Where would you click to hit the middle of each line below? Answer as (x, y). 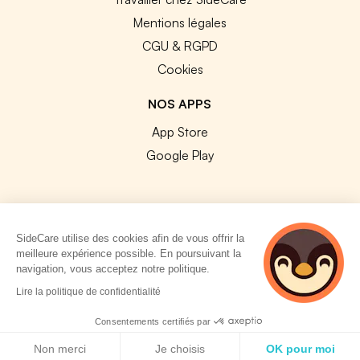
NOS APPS (180, 103)
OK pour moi (300, 349)
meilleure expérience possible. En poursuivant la (129, 253)
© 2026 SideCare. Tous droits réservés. (180, 254)
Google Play (180, 155)
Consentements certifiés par (153, 321)
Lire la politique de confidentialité (89, 291)
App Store (180, 131)
